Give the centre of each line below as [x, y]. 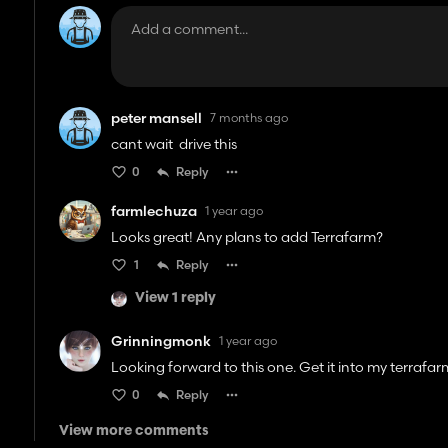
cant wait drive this [174, 143]
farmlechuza [154, 210]
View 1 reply [176, 299]
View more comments [134, 431]
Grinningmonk [161, 340]
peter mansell [157, 117]
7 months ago [249, 118]
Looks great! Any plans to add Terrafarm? [247, 236]
